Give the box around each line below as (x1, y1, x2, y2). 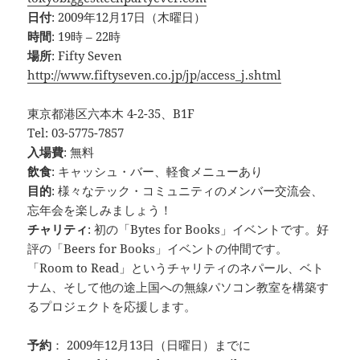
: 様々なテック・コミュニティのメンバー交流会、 (51, 182, 324, 198)
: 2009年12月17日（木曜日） (51, 8, 207, 25)
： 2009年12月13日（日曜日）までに (51, 336, 252, 353)
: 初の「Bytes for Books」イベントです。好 (88, 220, 329, 237)
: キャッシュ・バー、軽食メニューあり (51, 162, 264, 179)
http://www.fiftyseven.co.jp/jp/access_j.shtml (27, 66, 282, 83)
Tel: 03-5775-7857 (27, 124, 125, 141)
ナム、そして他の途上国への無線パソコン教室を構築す (27, 278, 329, 295)
